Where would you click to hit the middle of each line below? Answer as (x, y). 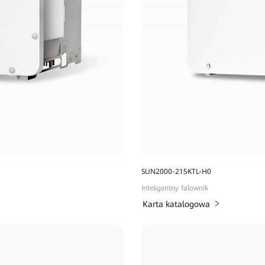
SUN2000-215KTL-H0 (176, 172)
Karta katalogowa (176, 204)
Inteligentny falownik (174, 188)
